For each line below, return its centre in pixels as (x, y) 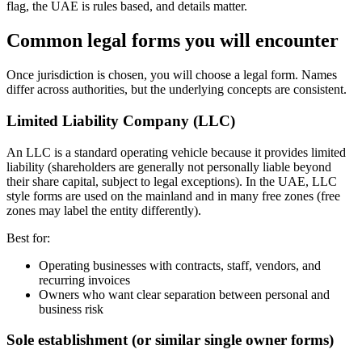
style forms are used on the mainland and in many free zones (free (173, 196)
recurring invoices (84, 280)
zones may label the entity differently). (104, 210)
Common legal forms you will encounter (173, 41)
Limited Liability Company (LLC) (121, 120)
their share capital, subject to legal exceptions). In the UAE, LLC (172, 181)
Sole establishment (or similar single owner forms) (170, 340)
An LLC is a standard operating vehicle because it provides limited (176, 152)
